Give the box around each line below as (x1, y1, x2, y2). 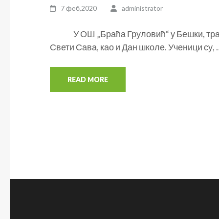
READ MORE (67, 75, 108, 84)
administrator (121, 4, 163, 12)
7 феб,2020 (61, 4, 97, 12)
